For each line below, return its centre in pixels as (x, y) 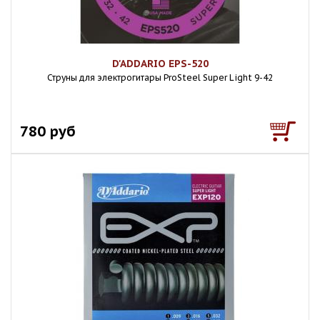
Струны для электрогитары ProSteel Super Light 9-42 (160, 77)
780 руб (48, 131)
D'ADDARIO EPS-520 (160, 64)
